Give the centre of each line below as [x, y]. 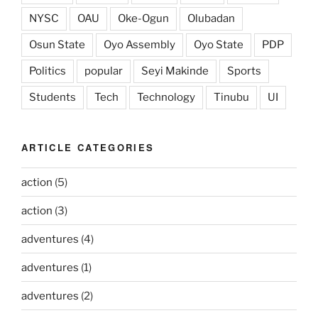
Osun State [57, 44]
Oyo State [219, 44]
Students [53, 97]
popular [104, 71]
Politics [48, 71]
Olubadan [211, 18]
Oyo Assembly [139, 44]
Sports [244, 71]
